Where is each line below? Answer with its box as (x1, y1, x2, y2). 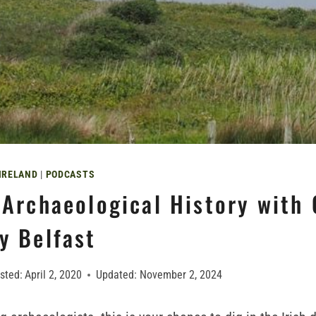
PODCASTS (45, 169, 95, 181)
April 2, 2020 (25, 268, 83, 282)
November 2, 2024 (139, 268, 222, 282)
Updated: (96, 268, 138, 282)
